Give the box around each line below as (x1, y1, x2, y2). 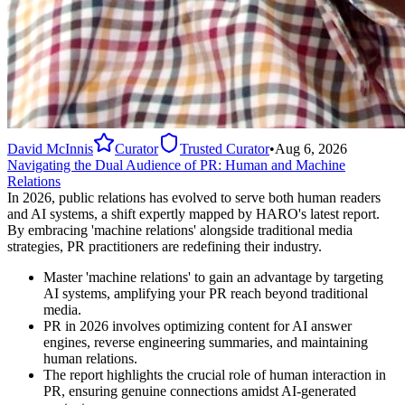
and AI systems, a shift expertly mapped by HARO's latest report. (7, 205, 380, 221)
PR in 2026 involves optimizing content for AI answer (43, 317, 352, 334)
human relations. (43, 350, 137, 366)
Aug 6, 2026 (275, 140, 347, 156)
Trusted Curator (180, 140, 269, 156)
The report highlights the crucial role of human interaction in (43, 366, 386, 382)
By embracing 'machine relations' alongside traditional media (7, 221, 353, 238)
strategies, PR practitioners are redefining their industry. (7, 238, 322, 254)
